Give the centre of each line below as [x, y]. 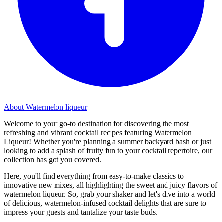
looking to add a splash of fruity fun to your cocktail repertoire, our [108, 150]
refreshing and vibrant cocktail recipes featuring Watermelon [98, 132]
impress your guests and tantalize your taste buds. [81, 212]
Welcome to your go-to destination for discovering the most [96, 123]
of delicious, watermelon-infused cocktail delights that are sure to [105, 203]
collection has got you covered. [53, 159]
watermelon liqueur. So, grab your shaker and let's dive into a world [110, 194]
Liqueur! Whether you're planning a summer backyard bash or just [108, 141]
